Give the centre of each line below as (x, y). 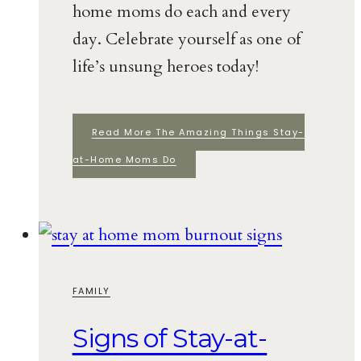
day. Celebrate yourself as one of (186, 39)
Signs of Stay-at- (170, 338)
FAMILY (91, 291)
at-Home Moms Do (124, 159)
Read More (122, 132)
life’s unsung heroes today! (165, 66)
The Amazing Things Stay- (228, 132)
